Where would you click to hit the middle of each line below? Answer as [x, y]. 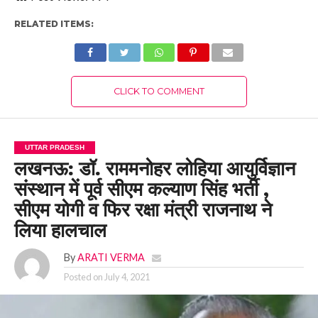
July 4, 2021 [127, 276]
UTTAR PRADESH [54, 147]
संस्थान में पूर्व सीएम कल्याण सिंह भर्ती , [141, 189]
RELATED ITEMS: [54, 23]
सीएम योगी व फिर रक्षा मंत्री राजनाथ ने [143, 210]
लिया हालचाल [60, 230]
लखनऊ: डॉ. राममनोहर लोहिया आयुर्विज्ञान [154, 169]
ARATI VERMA [111, 257]
